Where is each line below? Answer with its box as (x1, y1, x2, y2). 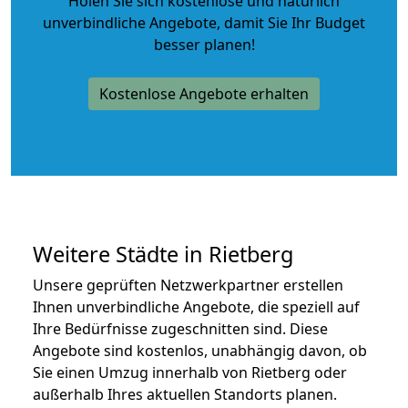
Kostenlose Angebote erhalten (99, 83, 309, 104)
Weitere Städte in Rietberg (33, 239, 293, 269)
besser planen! (153, 34, 255, 55)
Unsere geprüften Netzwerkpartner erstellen (33, 274, 343, 295)
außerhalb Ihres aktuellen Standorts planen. (33, 383, 337, 404)
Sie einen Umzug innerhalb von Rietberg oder (33, 362, 347, 382)
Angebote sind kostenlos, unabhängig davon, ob (33, 340, 367, 361)
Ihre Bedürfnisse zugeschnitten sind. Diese (33, 318, 328, 339)
